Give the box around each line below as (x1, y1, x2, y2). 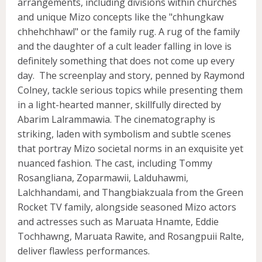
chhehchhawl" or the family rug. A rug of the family (18, 25, 240, 38)
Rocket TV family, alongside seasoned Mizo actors (18, 200, 236, 213)
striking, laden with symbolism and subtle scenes (18, 127, 231, 140)
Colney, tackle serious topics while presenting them (18, 83, 243, 96)
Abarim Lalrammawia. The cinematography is (18, 112, 215, 126)
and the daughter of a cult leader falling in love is (18, 39, 232, 53)
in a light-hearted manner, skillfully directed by (18, 98, 221, 111)
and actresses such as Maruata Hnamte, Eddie (18, 215, 219, 228)
